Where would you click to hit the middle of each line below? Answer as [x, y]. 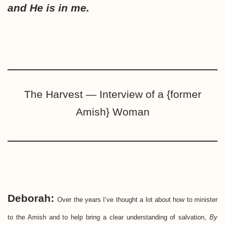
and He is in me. [48, 8]
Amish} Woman [113, 111]
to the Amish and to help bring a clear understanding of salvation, [108, 217]
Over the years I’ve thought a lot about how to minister [138, 199]
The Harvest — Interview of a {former [113, 94]
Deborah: [31, 198]
